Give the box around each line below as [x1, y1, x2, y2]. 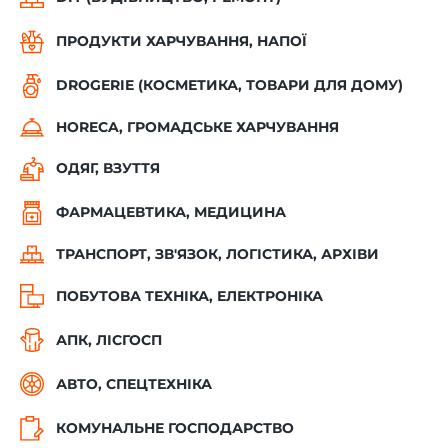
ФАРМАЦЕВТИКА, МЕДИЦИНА [56, 203, 286, 222]
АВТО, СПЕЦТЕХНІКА [56, 374, 212, 393]
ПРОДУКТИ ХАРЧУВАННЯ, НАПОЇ [56, 32, 307, 51]
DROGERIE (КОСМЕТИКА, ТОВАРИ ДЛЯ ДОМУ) [56, 76, 403, 95]
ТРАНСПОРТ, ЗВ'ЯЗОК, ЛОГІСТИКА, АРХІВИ [56, 244, 379, 263]
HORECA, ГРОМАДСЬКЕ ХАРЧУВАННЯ [56, 117, 339, 136]
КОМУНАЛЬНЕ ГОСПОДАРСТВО [56, 419, 294, 438]
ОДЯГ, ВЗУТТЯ [56, 159, 160, 178]
